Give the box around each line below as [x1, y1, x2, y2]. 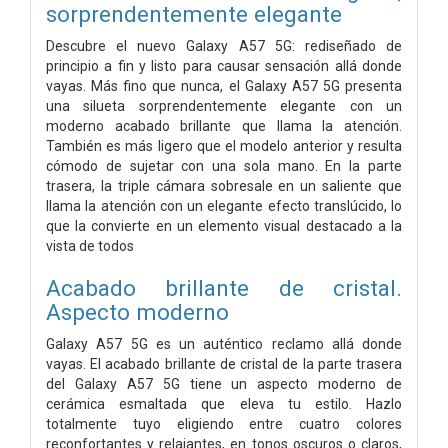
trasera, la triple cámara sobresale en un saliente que [46, 177, 402, 194]
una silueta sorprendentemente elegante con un [46, 97, 402, 114]
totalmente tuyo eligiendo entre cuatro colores [46, 415, 402, 432]
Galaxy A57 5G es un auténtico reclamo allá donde [46, 335, 402, 352]
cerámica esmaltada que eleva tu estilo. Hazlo [46, 395, 402, 412]
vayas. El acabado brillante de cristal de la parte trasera [46, 355, 402, 372]
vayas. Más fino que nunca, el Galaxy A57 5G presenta [46, 77, 402, 94]
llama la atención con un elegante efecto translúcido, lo [46, 197, 402, 214]
